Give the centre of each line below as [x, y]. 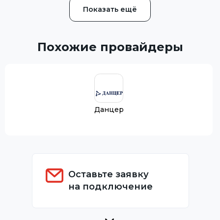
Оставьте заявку [109, 174]
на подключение [111, 186]
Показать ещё [110, 9]
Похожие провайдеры [110, 47]
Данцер [109, 109]
